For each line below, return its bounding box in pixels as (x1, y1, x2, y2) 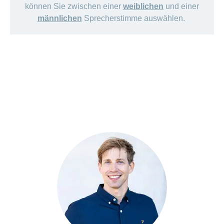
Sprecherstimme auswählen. (81, 14, 187, 23)
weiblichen (123, 2, 163, 11)
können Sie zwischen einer (25, 2, 123, 11)
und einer (163, 2, 199, 11)
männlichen (37, 14, 82, 23)
